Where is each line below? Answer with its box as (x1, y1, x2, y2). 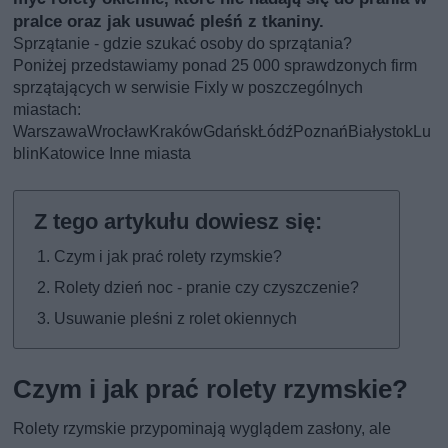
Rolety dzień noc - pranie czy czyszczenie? (54, 277, 360, 297)
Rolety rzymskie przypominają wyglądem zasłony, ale (13, 418, 392, 438)
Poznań (293, 121, 349, 141)
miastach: (13, 99, 82, 119)
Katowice (39, 143, 106, 163)
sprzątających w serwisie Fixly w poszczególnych (13, 77, 364, 97)
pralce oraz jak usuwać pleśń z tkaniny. (13, 10, 325, 31)
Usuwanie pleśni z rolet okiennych (54, 308, 298, 328)
